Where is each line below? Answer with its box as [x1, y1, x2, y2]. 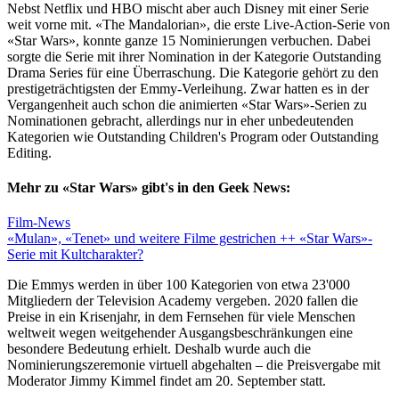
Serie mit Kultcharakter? [7, 247, 143, 263]
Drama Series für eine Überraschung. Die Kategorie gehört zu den [7, 64, 379, 80]
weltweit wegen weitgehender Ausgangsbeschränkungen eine [7, 325, 353, 341]
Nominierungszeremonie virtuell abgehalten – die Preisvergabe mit [7, 357, 380, 373]
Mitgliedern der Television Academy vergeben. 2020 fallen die [7, 293, 358, 309]
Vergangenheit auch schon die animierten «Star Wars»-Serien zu [7, 96, 367, 112]
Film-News [7, 215, 70, 231]
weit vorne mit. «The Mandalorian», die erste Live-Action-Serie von [7, 16, 390, 32]
